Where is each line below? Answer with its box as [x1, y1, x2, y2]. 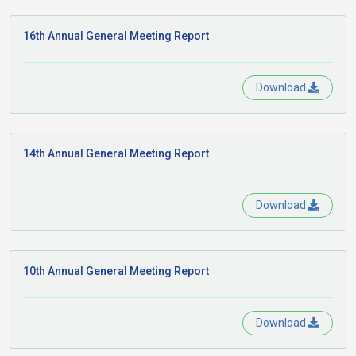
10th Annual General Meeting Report [23, 265, 209, 277]
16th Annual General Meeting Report [23, 29, 209, 42]
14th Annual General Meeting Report [23, 147, 209, 160]
